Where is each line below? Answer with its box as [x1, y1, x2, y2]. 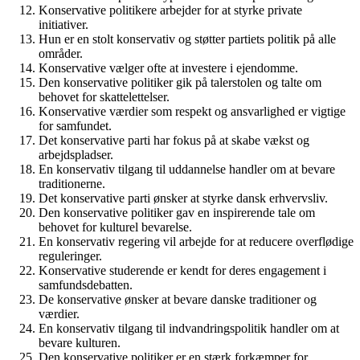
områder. [39, 47, 83, 60]
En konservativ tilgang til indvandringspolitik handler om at [39, 321, 339, 335]
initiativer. [39, 18, 88, 31]
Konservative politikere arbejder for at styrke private [39, 3, 302, 17]
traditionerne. [39, 177, 105, 190]
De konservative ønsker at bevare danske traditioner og [39, 292, 317, 306]
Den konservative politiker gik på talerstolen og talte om [39, 76, 321, 89]
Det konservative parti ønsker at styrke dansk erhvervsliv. [39, 191, 328, 205]
